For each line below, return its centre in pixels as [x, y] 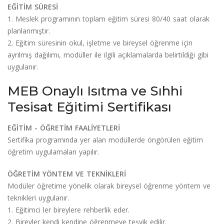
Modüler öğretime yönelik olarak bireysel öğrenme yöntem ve [109, 185]
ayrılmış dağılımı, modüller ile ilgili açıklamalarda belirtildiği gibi [108, 54]
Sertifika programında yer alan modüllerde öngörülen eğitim [105, 139]
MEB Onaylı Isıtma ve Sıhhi [95, 91]
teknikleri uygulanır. [38, 197]
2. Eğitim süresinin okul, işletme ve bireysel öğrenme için [100, 42]
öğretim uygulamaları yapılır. [53, 151]
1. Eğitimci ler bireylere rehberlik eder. [68, 209]
